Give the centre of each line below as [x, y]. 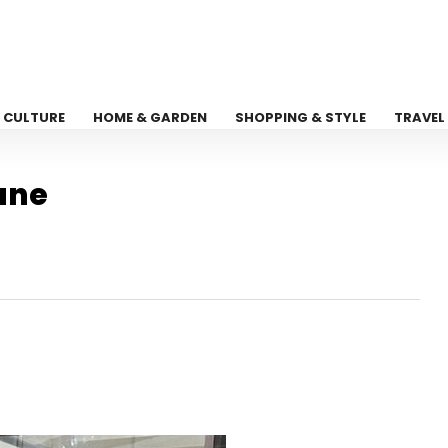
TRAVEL [420, 117]
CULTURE [34, 117]
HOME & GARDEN [150, 117]
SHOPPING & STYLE [301, 117]
